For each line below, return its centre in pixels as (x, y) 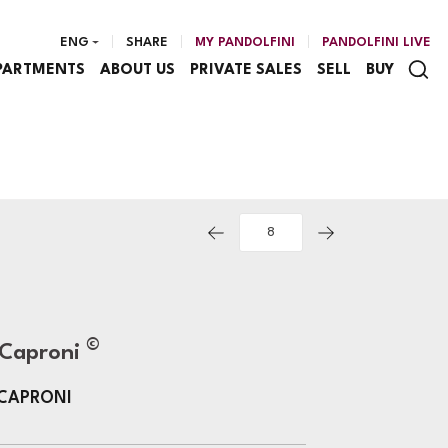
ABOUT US (137, 70)
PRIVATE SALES (245, 70)
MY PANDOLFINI (245, 42)
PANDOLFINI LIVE (376, 42)
